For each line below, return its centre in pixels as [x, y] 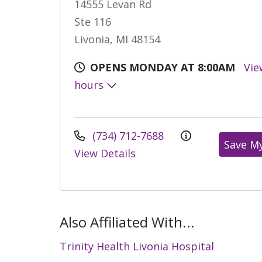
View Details [105, 153]
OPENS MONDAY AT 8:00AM [163, 67]
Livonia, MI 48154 [117, 39]
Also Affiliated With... [127, 222]
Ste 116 [93, 21]
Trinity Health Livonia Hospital [137, 246]
